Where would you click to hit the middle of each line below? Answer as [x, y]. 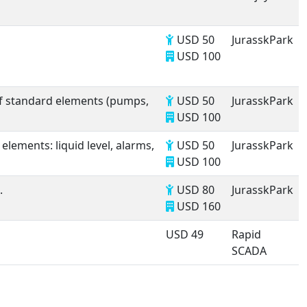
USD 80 [194, 190]
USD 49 [185, 234]
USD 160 [197, 206]
